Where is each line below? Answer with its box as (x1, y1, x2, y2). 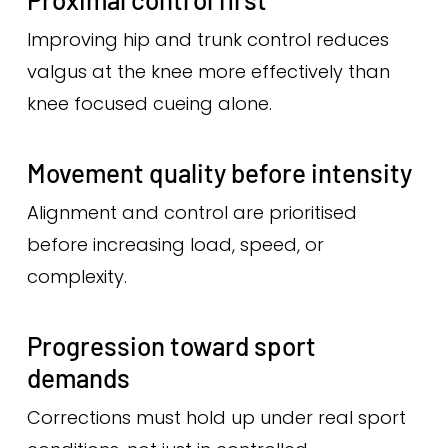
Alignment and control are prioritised (26, 200, 357, 225)
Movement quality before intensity (26, 157, 412, 188)
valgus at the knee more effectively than (26, 59, 390, 84)
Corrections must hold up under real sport (26, 405, 406, 430)
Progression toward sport (26, 330, 316, 361)
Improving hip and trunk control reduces (26, 27, 389, 52)
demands (26, 362, 130, 393)
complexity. (26, 264, 127, 289)
